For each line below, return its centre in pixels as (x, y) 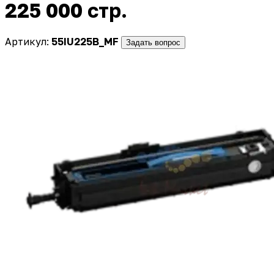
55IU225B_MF (85, 41)
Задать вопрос (153, 42)
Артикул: (28, 41)
